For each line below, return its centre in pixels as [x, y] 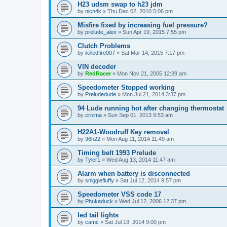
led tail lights [98, 215]
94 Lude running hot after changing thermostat [151, 108]
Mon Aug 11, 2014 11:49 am [140, 139]
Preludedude [101, 94]
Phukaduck [99, 201]
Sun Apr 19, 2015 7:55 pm [154, 32]
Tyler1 [93, 159]
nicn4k [93, 11]
